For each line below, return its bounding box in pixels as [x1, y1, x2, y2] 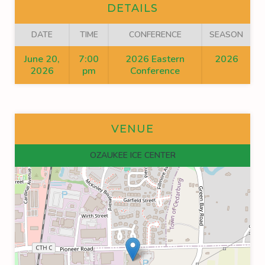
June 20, [24, 53, 60, 66]
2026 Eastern [125, 53, 185, 66]
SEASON [209, 29, 243, 40]
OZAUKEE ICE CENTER [89, 150, 176, 161]
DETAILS [107, 2, 158, 15]
